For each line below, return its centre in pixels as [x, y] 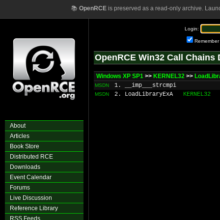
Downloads [25, 167]
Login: [192, 29]
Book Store [25, 146]
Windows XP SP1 [120, 76]
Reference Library [34, 208]
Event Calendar [31, 177]
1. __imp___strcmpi [145, 85]
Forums [20, 188]
